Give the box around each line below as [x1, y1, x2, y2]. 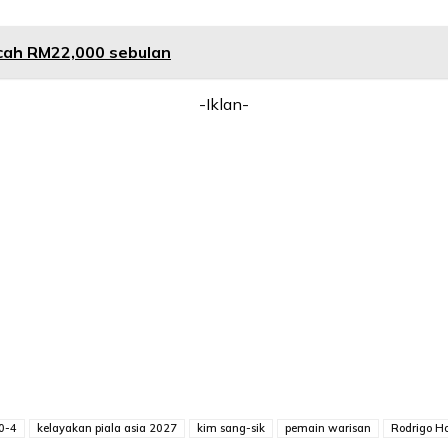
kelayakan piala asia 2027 [37, 421, 177, 436]
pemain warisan [285, 421, 371, 436]
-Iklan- [199, 94, 249, 115]
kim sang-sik [197, 421, 265, 436]
